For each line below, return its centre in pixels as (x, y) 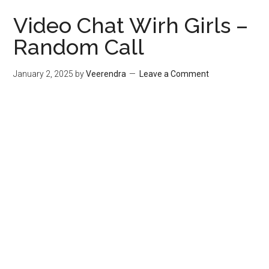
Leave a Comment (174, 74)
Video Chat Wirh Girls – (131, 25)
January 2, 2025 (44, 74)
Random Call (79, 47)
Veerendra (106, 74)
